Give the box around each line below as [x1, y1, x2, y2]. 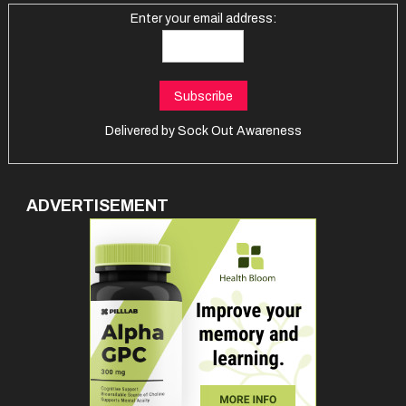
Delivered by [104, 123, 178, 138]
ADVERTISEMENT [25, 196, 169, 215]
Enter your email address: [130, 11, 276, 25]
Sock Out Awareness [177, 123, 302, 138]
